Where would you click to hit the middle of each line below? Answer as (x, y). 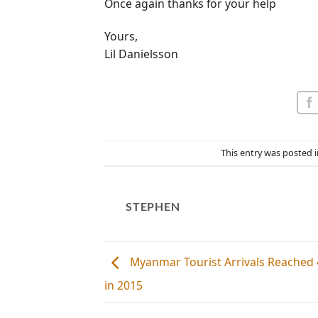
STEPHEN (153, 207)
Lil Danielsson (141, 54)
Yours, (121, 36)
